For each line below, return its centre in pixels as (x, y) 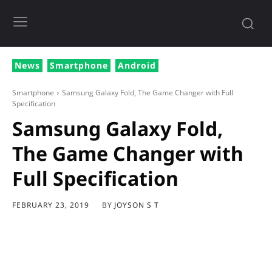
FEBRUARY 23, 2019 (51, 205)
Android (137, 66)
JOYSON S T (137, 205)
